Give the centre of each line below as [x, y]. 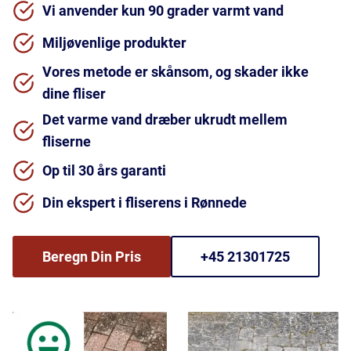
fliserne [67, 141]
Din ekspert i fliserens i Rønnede [145, 203]
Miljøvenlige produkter [114, 43]
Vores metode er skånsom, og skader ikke [175, 72]
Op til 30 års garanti [104, 170]
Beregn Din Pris [92, 256]
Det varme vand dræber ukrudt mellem [165, 119]
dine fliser [74, 94]
